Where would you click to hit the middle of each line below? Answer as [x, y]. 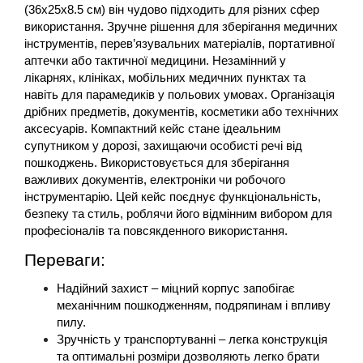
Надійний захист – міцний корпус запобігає [176, 289]
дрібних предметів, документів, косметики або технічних [181, 112]
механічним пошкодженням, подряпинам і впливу [194, 306]
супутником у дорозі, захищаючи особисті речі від [163, 146]
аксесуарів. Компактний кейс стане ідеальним [152, 129]
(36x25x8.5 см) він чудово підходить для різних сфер [172, 10]
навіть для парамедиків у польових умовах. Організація [179, 95]
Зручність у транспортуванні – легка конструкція [192, 340]
